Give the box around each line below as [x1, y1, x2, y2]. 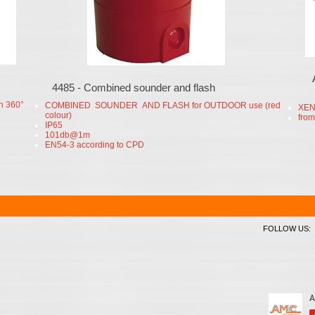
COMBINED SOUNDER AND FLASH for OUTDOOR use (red [45, 101, 281, 110]
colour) [45, 110, 72, 120]
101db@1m [45, 130, 90, 140]
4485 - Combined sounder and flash [52, 82, 215, 94]
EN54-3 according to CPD [45, 140, 144, 150]
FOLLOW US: [263, 224, 311, 233]
